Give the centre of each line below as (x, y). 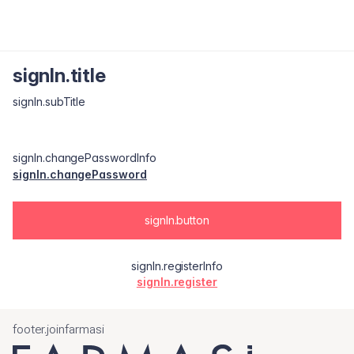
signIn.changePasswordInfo (85, 158)
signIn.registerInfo (177, 266)
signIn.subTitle (49, 102)
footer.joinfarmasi (58, 329)
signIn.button (177, 220)
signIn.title (59, 75)
